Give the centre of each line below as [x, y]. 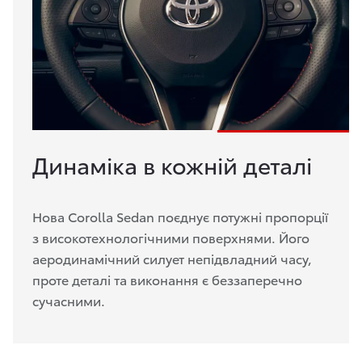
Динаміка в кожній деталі [172, 164]
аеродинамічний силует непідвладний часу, [172, 259]
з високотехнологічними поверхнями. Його [171, 238]
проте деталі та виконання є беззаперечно [167, 280]
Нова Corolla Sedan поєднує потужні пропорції [180, 217]
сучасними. [69, 301]
